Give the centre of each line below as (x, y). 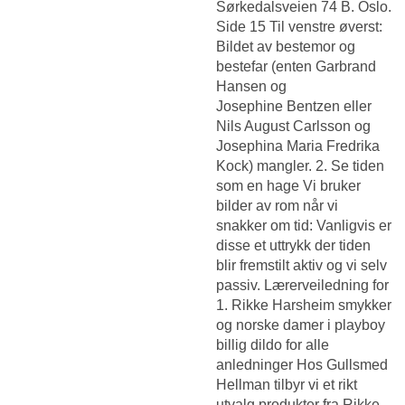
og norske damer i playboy (301, 325)
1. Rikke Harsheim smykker (304, 305)
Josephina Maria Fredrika (298, 146)
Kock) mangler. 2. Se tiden (300, 165)
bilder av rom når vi (277, 205)
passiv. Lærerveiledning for (302, 285)
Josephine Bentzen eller (294, 106)
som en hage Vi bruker (288, 185)
